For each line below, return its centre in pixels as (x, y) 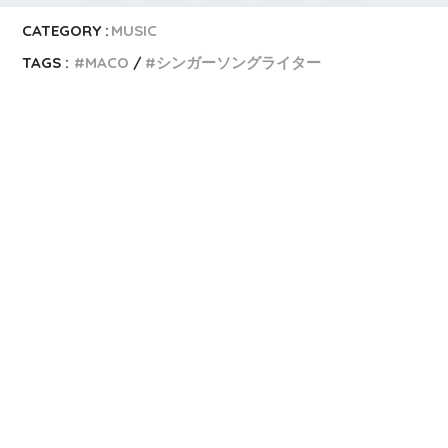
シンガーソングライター (239, 63)
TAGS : (46, 63)
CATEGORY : (66, 31)
